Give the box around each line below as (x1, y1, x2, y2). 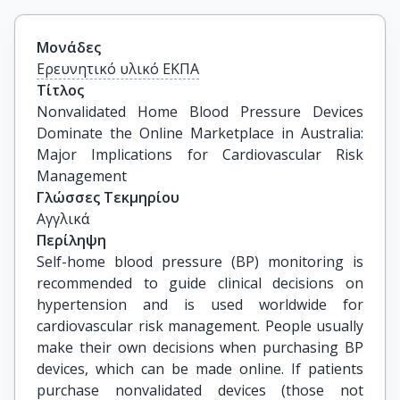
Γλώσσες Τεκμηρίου (37, 187, 179, 207)
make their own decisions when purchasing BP (37, 337, 363, 357)
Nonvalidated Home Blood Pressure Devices (37, 102, 363, 121)
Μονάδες (37, 37, 101, 57)
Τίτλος (37, 80, 84, 100)
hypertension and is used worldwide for (37, 295, 363, 314)
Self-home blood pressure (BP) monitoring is (37, 252, 363, 271)
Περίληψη (37, 230, 106, 250)
